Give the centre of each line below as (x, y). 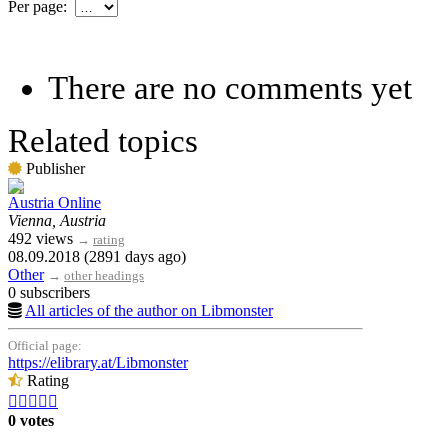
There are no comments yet (230, 88)
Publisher (53, 169)
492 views (42, 239)
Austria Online (54, 203)
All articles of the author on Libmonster (149, 311)
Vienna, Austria (57, 221)
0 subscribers (49, 293)
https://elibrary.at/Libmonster (98, 363)
